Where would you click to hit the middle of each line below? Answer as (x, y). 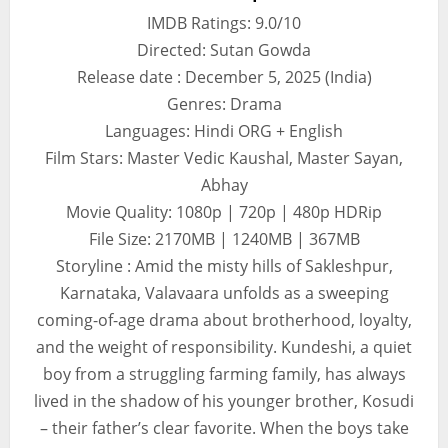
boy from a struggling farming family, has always (224, 373)
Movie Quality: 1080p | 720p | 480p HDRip (224, 211)
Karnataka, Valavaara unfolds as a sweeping (224, 292)
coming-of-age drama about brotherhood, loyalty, (224, 319)
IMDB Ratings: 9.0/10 (224, 22)
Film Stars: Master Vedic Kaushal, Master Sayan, (224, 157)
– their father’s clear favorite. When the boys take (224, 427)
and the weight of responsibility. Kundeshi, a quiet (224, 346)
